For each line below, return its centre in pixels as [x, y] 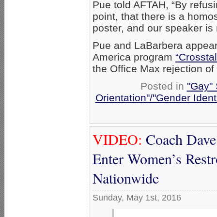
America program [134, 57]
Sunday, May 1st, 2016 [137, 197]
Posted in [163, 86]
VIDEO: [117, 139]
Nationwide [126, 178]
